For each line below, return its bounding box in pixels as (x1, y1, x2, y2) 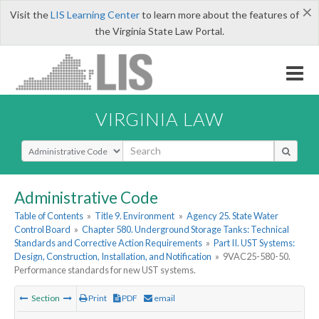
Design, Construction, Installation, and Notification (14, 251, 211, 263)
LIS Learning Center (50, 9, 140, 21)
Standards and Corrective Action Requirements (14, 237, 202, 249)
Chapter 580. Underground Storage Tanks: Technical (82, 224, 290, 236)
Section (30, 293, 61, 304)
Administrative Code (14, 187, 158, 207)
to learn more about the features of (139, 9, 299, 21)
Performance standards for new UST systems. (14, 264, 196, 276)
